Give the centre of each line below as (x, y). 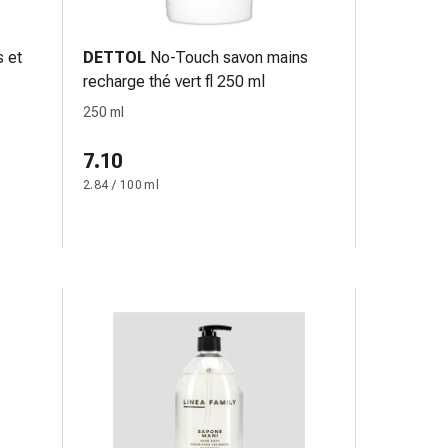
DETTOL (114, 57)
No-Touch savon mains (229, 57)
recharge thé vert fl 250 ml (174, 81)
